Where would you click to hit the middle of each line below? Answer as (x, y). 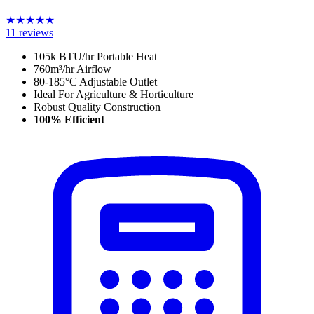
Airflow (93, 69)
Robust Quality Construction (97, 107)
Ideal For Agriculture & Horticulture (114, 95)
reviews (36, 33)
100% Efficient (69, 120)
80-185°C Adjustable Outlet (95, 82)
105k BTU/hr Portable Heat (95, 57)
